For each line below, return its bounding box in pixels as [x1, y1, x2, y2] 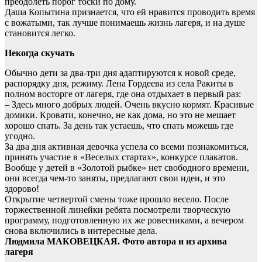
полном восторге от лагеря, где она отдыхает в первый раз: [5, 89, 241, 99]
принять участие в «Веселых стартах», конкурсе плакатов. [5, 152, 238, 163]
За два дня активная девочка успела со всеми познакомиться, [5, 142, 249, 152]
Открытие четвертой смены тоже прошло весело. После [5, 194, 229, 205]
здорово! [5, 184, 39, 194]
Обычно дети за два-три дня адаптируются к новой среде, [5, 68, 236, 78]
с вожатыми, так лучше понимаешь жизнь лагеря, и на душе [5, 18, 245, 28]
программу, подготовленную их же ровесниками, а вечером [5, 215, 244, 226]
